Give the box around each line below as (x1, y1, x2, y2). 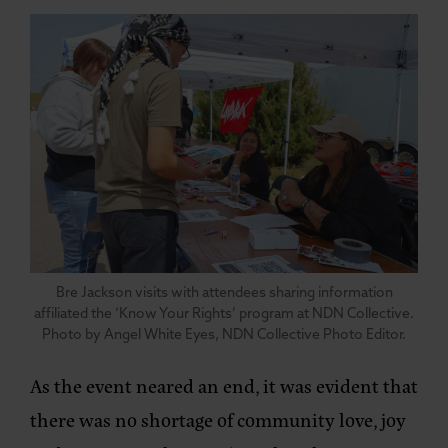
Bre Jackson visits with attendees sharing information (55, 286, 393, 302)
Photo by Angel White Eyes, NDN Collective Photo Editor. (42, 328, 406, 344)
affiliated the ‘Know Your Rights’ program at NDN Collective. (34, 307, 414, 323)
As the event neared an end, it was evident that (30, 372, 418, 400)
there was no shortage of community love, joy (30, 406, 406, 434)
